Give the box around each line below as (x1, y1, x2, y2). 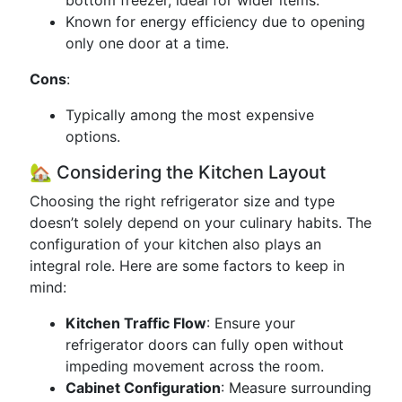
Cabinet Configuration (66, 379, 221, 397)
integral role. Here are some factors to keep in (30, 257, 345, 275)
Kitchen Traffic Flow (66, 314, 206, 332)
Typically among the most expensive (66, 106, 314, 124)
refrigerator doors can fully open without (66, 336, 344, 354)
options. (66, 127, 120, 145)
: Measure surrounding (221, 379, 371, 397)
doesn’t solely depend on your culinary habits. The (30, 214, 371, 232)
